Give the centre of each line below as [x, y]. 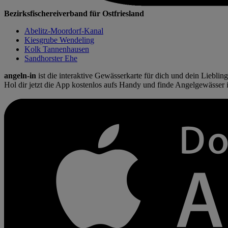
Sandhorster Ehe [51, 58]
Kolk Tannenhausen [57, 49]
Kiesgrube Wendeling [59, 40]
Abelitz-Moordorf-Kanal [64, 31]
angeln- [17, 75]
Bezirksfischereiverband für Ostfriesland [74, 13]
